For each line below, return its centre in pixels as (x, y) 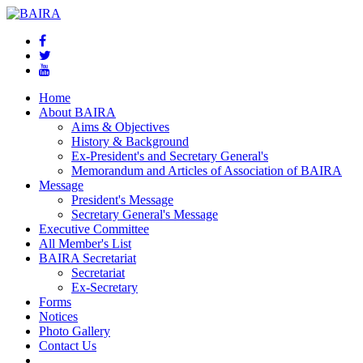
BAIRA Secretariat (88, 258)
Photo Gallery (75, 331)
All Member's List (85, 243)
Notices (58, 316)
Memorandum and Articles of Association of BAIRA (207, 171)
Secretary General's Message (145, 214)
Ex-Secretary (105, 287)
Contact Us (68, 346)
